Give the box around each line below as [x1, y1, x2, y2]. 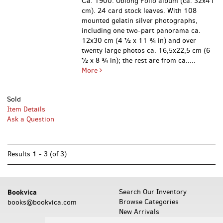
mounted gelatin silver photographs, [82, 16, 198, 25]
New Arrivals [119, 207, 159, 217]
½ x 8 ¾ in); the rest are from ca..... [82, 56, 196, 65]
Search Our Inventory [119, 187, 187, 197]
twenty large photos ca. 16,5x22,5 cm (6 [82, 46, 211, 55]
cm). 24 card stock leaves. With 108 [82, 6, 197, 15]
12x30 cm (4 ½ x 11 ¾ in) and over [82, 36, 197, 45]
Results [7, 149, 30, 159]
